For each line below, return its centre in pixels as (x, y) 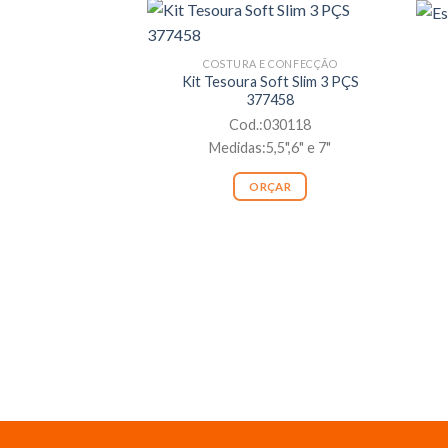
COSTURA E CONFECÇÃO (270, 64)
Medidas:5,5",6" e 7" (270, 147)
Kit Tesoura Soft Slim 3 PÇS (270, 82)
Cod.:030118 (270, 124)
